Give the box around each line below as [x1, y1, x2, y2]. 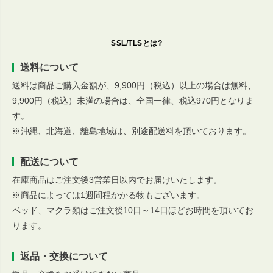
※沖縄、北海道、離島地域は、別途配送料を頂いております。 [12, 126, 251, 136]
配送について [20, 157, 79, 168]
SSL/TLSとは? [111, 39, 162, 48]
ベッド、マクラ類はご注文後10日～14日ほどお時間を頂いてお [12, 205, 253, 216]
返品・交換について [20, 251, 108, 262]
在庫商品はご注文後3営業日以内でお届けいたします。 [12, 175, 222, 185]
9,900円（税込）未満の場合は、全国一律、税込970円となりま [12, 96, 253, 106]
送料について [20, 62, 79, 73]
